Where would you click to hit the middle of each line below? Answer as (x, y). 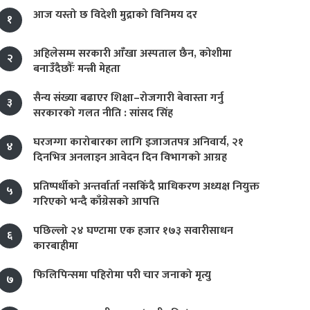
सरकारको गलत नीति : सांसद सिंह (103, 113)
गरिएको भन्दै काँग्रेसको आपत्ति (96, 202)
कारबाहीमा (56, 246)
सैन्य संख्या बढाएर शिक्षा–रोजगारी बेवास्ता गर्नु (128, 98)
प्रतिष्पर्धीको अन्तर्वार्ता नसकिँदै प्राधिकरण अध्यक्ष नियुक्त (146, 186)
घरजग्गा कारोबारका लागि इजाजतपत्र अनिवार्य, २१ (138, 142)
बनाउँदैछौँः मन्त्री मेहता (77, 69)
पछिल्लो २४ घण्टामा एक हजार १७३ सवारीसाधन (133, 231)
